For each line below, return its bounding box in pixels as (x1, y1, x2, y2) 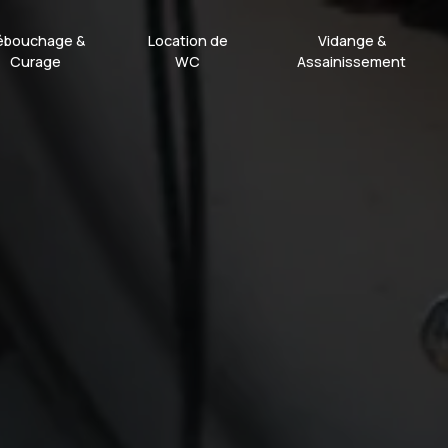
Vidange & (317, 31, 386, 50)
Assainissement (297, 52, 407, 71)
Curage (9, 52, 61, 71)
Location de (147, 31, 228, 50)
